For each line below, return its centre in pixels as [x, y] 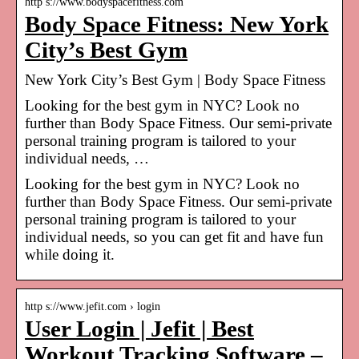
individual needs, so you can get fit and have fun [174, 236]
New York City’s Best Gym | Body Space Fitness [175, 79]
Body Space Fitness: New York [177, 24]
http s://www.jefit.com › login [93, 306]
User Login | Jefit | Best [139, 329]
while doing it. [70, 254]
